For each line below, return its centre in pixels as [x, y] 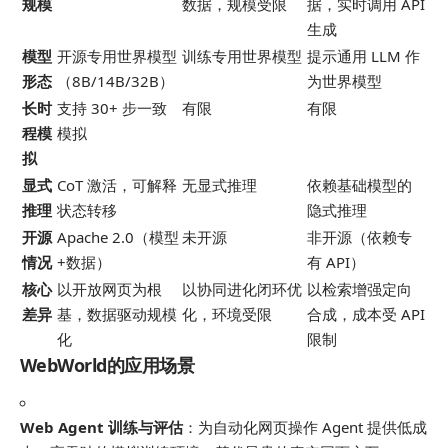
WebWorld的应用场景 [107, 364]
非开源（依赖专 [359, 236]
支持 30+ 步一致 [112, 107]
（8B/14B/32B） [115, 80]
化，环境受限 [227, 313]
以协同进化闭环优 [242, 288]
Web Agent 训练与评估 [101, 427]
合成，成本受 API [366, 313]
